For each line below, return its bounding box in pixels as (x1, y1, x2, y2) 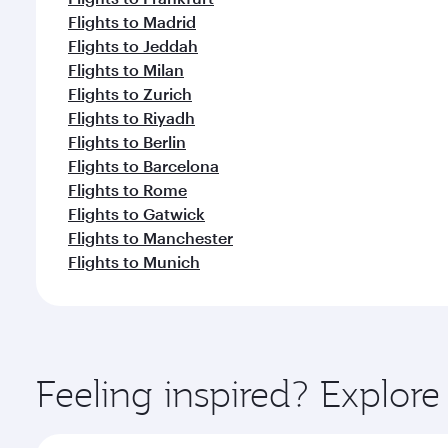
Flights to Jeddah (68, 36, 198, 55)
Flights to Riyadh (68, 108, 195, 127)
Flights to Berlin (68, 132, 186, 151)
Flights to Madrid (68, 12, 196, 31)
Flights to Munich (68, 252, 200, 271)
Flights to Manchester (68, 228, 233, 247)
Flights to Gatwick (68, 204, 205, 223)
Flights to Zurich (68, 84, 192, 103)
